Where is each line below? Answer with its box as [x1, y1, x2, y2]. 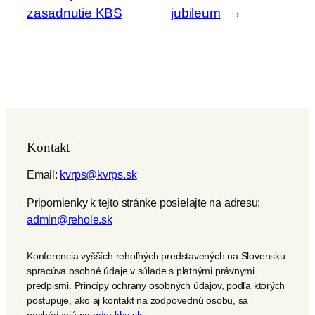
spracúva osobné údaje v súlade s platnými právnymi [27, 265, 255, 277]
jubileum [171, 5, 221, 20]
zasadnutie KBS [27, 5, 122, 20]
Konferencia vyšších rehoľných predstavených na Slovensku [27, 250, 285, 262]
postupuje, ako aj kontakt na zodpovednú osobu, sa [27, 295, 249, 307]
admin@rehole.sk [27, 213, 112, 226]
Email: [27, 167, 60, 181]
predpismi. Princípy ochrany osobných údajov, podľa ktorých [27, 280, 285, 292]
